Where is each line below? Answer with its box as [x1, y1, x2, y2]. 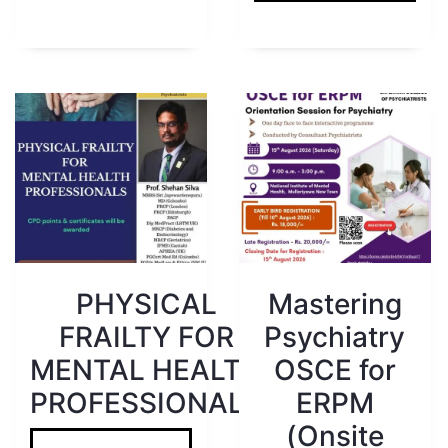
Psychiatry [264, 319, 406, 354]
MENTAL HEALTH [30, 352, 262, 387]
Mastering [267, 286, 402, 321]
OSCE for [273, 352, 396, 387]
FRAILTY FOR [58, 319, 234, 354]
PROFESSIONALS [30, 385, 262, 420]
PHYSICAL [75, 286, 217, 321]
